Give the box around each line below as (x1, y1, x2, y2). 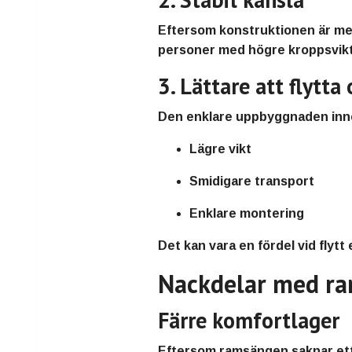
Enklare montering (189, 207, 305, 221)
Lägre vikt (189, 142, 252, 156)
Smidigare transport (189, 174, 315, 189)
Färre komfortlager (158, 306, 340, 335)
